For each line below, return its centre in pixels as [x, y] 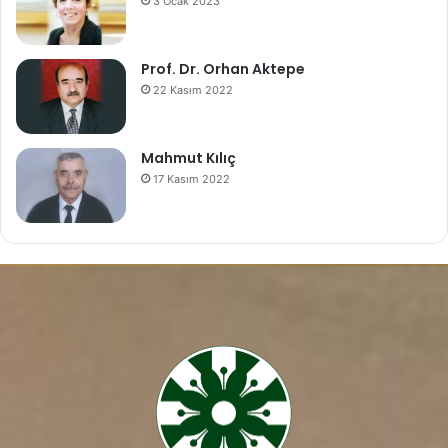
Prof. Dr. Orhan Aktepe [223, 68]
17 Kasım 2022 [191, 178]
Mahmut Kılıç [188, 157]
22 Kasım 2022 [193, 89]
